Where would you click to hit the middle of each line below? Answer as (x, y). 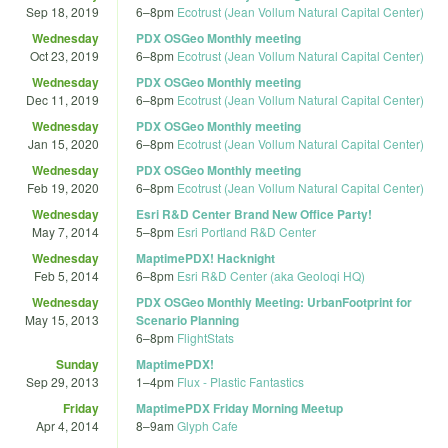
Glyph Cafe (207, 425)
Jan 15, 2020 (63, 143)
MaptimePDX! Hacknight (205, 257)
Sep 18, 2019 (62, 11)
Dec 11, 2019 (62, 99)
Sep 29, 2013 (62, 381)
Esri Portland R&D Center (246, 231)
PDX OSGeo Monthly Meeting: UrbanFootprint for (274, 301)
